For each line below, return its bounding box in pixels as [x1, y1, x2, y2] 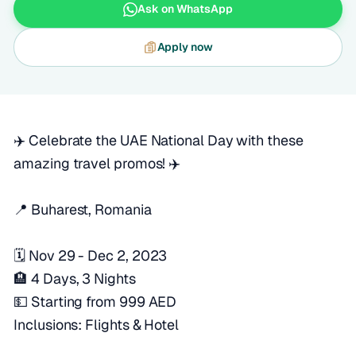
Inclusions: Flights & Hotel [14, 315, 179, 335]
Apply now [157, 40, 213, 55]
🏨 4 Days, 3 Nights [14, 269, 136, 288]
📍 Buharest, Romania [14, 200, 152, 219]
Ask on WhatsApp [137, 2, 233, 17]
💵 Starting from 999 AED [14, 292, 177, 311]
